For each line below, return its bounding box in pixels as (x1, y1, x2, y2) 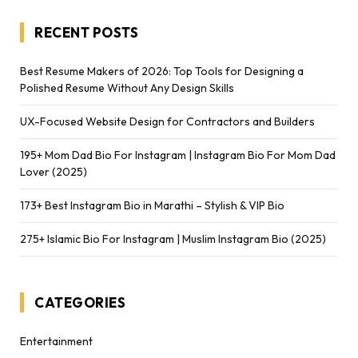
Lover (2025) (20, 164, 87, 179)
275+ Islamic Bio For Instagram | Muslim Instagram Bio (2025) (20, 231, 326, 246)
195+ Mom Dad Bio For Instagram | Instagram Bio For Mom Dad (20, 147, 336, 162)
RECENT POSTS (34, 23, 139, 41)
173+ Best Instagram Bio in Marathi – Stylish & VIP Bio (20, 197, 284, 213)
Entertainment (20, 333, 93, 348)
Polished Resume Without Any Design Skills (20, 80, 234, 95)
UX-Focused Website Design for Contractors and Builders (20, 113, 315, 129)
